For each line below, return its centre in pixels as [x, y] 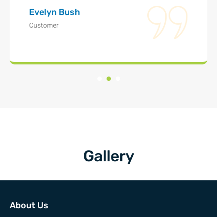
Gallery [108, 156]
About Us [29, 205]
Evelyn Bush [54, 12]
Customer [44, 26]
